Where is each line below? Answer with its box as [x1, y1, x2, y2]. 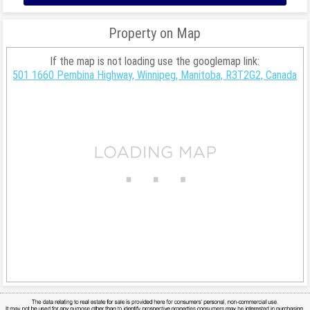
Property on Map [109, 24, 201, 42]
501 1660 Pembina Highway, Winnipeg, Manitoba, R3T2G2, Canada [12, 68, 298, 82]
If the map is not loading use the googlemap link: [50, 54, 260, 68]
